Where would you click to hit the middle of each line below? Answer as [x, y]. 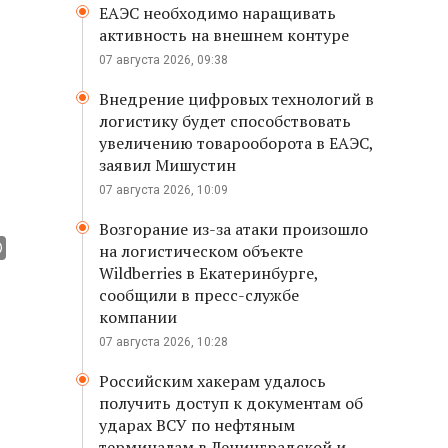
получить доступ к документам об [231, 403]
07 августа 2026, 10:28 [163, 342]
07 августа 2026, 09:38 [163, 60]
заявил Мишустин [167, 165]
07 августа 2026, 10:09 [163, 190]
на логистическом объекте [201, 251]
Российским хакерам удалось [212, 381]
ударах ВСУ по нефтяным [197, 425]
